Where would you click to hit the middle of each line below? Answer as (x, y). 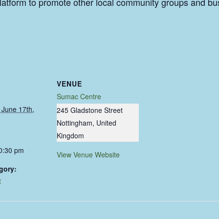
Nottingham (75, 122)
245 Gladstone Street (90, 110)
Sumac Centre (79, 96)
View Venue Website (88, 154)
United (106, 122)
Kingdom (70, 135)
